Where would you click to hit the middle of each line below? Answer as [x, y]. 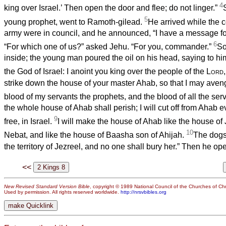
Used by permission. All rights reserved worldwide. [62, 192]
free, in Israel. [29, 122]
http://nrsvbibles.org [144, 192]
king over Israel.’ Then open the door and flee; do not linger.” [112, 8]
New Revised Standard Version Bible [47, 187]
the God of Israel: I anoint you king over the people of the [105, 72]
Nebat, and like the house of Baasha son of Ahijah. [95, 135]
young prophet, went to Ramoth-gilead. [74, 22]
